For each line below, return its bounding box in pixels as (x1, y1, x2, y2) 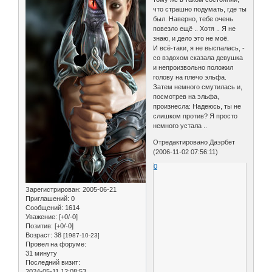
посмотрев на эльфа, (153, 92, 220, 100)
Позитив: (25, 222, 53, 230)
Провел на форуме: (25, 240, 86, 248)
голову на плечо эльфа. (153, 73, 227, 81)
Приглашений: (25, 195, 69, 203)
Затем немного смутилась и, (153, 83, 243, 90)
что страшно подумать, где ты (153, 5, 247, 13)
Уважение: (25, 213, 57, 221)
